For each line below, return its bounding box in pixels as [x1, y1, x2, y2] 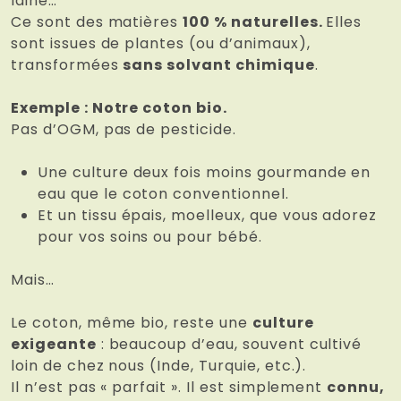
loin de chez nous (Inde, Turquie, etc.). [11, 355, 307, 377]
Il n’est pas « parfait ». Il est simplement [11, 377, 328, 398]
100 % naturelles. [183, 12, 327, 33]
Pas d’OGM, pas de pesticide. [11, 119, 236, 141]
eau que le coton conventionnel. [38, 183, 289, 205]
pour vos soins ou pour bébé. [38, 226, 262, 248]
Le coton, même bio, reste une [11, 312, 252, 334]
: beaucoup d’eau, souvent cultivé [96, 334, 363, 355]
